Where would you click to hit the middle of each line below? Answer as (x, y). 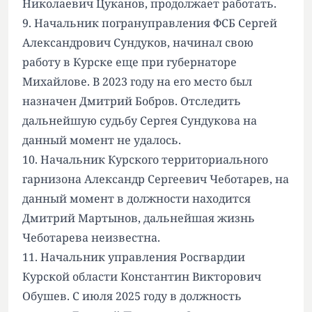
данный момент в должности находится (136, 198)
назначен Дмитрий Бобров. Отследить (132, 101)
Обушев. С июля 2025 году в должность (132, 296)
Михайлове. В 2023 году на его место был (137, 81)
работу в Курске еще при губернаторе (130, 62)
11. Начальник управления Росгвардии (134, 257)
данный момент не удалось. (102, 140)
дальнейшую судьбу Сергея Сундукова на (140, 120)
